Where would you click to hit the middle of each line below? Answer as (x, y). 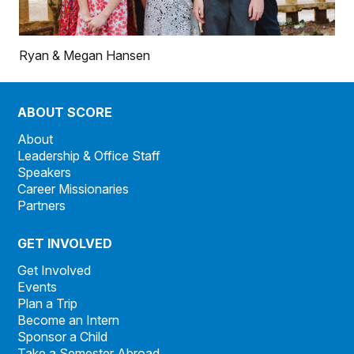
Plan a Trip (48, 304)
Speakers (45, 173)
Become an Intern (69, 320)
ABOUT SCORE (65, 113)
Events (38, 287)
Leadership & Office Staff (89, 156)
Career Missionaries (73, 189)
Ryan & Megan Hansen (85, 56)
